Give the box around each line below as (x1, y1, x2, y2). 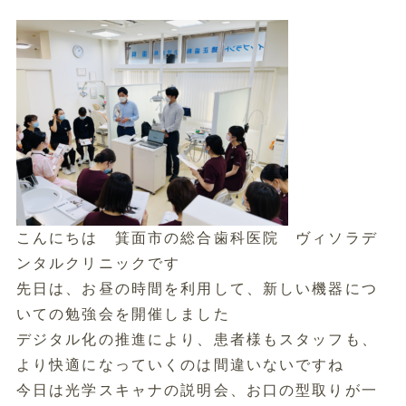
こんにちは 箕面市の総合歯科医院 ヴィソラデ (15, 230, 378, 246)
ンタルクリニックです (15, 256, 181, 271)
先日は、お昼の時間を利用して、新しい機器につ (15, 281, 378, 296)
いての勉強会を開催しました (15, 306, 230, 322)
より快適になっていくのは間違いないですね (15, 357, 345, 372)
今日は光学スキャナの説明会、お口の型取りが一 (15, 382, 378, 398)
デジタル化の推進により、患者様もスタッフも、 (15, 332, 378, 347)
